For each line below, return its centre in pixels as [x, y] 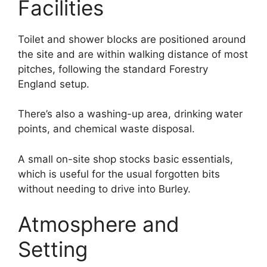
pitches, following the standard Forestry [113, 69]
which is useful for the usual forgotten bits [119, 174]
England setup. [54, 84]
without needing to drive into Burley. [104, 189]
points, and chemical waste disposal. [106, 129]
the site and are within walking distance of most [133, 54]
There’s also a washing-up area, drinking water [130, 114]
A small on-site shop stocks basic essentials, [125, 159]
